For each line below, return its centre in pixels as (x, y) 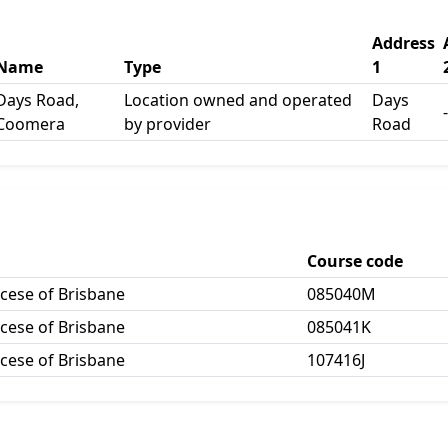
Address (403, 43)
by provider (167, 124)
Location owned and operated (238, 100)
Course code (355, 261)
